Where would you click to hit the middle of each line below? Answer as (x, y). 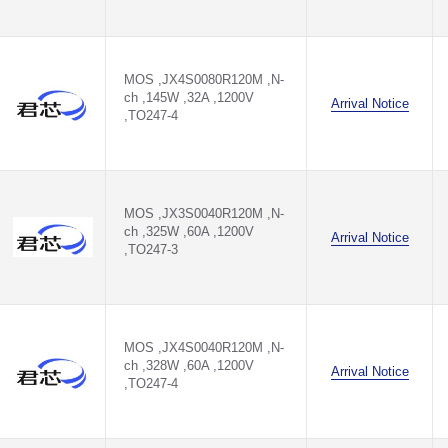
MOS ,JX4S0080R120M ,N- (204, 79)
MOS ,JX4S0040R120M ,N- (204, 347)
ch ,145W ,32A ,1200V (189, 97)
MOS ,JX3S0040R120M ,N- (204, 213)
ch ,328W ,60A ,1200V (189, 365)
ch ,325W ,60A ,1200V (189, 231)
